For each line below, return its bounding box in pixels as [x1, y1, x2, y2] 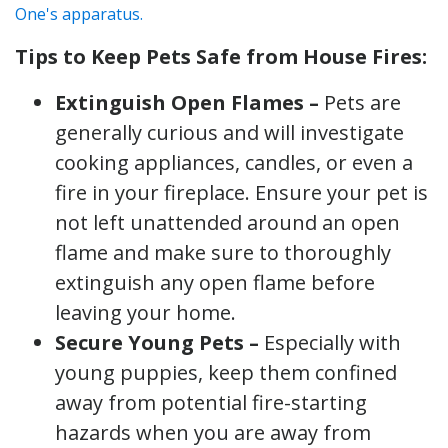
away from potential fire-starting [55, 388, 367, 416]
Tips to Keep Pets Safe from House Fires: [15, 42, 427, 70]
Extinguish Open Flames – [55, 88, 324, 116]
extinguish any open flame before [55, 268, 375, 296]
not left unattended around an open [55, 208, 400, 236]
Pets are [324, 88, 401, 116]
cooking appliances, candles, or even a [55, 148, 413, 176]
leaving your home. [55, 298, 236, 326]
